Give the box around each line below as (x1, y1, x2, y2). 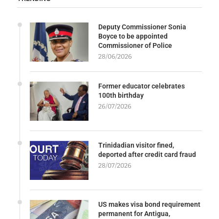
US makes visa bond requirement (98, 200, 200, 209)
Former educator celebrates (98, 82, 185, 90)
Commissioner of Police (98, 42, 172, 50)
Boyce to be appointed (98, 32, 168, 41)
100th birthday (98, 91, 144, 100)
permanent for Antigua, (98, 210, 170, 218)
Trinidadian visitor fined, (98, 141, 174, 150)
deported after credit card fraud (98, 151, 196, 159)
